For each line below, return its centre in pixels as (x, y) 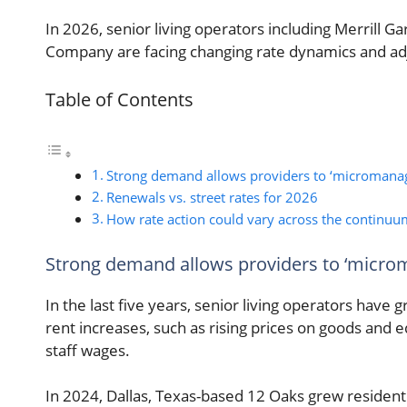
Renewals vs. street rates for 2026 (213, 198)
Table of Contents (119, 99)
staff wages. (88, 350)
